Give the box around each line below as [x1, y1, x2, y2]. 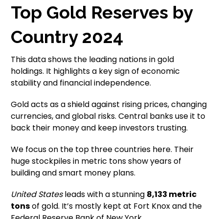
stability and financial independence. [11, 77, 152, 89]
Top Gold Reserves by [11, 2, 193, 23]
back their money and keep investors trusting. [11, 122, 188, 134]
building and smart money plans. [11, 167, 136, 179]
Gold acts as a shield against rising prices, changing [11, 99, 207, 110]
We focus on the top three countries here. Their [11, 144, 194, 155]
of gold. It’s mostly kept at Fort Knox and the [30, 200, 202, 212]
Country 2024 [11, 26, 124, 47]
